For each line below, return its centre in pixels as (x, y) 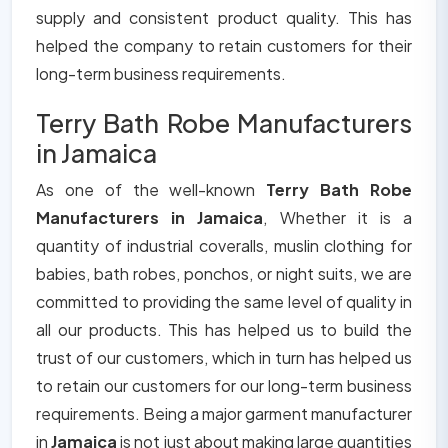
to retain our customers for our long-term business (224, 386)
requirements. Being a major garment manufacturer (224, 414)
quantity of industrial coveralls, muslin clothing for (224, 246)
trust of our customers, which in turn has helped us (224, 358)
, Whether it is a (338, 218)
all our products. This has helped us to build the (224, 330)
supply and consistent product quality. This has (224, 18)
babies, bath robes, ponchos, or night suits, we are (224, 274)
